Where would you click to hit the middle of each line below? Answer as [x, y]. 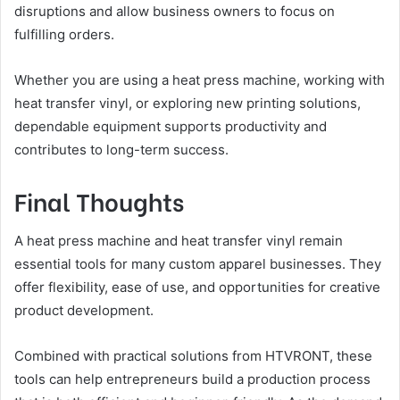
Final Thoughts [99, 200]
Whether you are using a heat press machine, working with [200, 80]
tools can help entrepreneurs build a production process [192, 379]
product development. [84, 310]
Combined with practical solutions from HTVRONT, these [193, 355]
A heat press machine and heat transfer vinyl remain [179, 240]
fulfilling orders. [64, 34]
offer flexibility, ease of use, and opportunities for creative [197, 287]
